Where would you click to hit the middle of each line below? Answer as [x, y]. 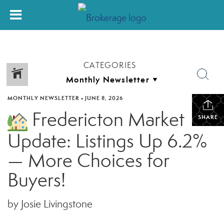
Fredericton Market [106, 119]
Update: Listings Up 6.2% [107, 141]
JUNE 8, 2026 [104, 98]
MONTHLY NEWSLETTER [43, 98]
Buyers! [36, 180]
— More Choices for [88, 161]
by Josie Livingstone [50, 204]
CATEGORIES [110, 65]
